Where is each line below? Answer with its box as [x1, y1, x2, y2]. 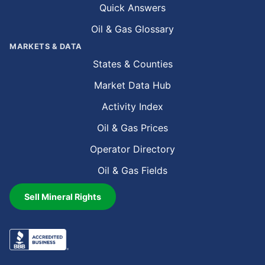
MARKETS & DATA [9, 42, 82, 51]
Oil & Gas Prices [97, 122, 168, 134]
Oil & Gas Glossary [91, 23, 174, 35]
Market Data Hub [94, 79, 171, 92]
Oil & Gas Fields [98, 164, 167, 177]
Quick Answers [99, 2, 166, 14]
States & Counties [92, 58, 173, 70]
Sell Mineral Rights [24, 192, 101, 202]
